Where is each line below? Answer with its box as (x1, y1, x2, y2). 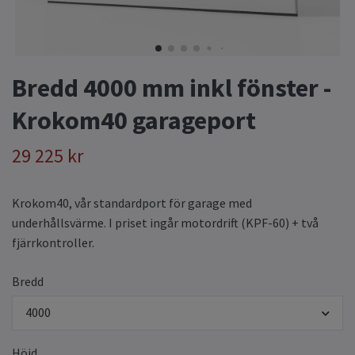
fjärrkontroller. (12, 235, 94, 251)
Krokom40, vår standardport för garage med (12, 195, 252, 212)
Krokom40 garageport (12, 105, 256, 137)
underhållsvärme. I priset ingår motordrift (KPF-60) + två (12, 215, 319, 231)
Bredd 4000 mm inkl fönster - (12, 72, 331, 105)
